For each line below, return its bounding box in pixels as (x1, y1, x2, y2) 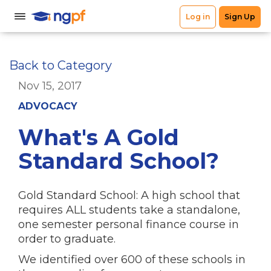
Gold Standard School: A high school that (18, 189, 240, 202)
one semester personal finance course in (18, 218, 239, 231)
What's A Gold (18, 124, 179, 151)
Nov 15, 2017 (18, 79, 82, 93)
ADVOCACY (18, 100, 77, 112)
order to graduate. (18, 232, 116, 246)
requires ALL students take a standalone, (18, 203, 240, 217)
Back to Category (9, 58, 112, 73)
